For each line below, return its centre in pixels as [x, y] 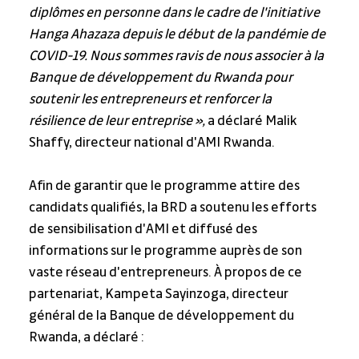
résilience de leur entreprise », [117, 121]
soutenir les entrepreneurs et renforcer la [151, 100]
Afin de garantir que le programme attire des [165, 186]
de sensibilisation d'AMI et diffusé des [144, 230]
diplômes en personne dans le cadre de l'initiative [175, 13]
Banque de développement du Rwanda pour [161, 78]
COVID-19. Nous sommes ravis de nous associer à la [177, 56]
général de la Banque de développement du [162, 316]
